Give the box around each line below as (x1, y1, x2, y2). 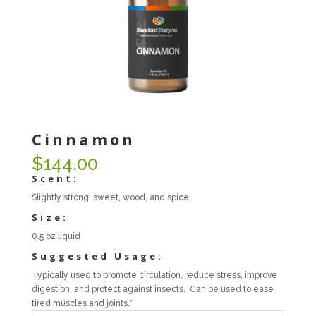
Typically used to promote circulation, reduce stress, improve (31, 269, 277, 280)
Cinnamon (31, 128, 135, 150)
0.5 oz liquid (31, 231, 80, 241)
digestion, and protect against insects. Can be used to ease (31, 284, 274, 294)
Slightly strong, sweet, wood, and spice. (31, 192, 191, 202)
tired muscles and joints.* (31, 298, 133, 308)
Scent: (31, 171, 79, 185)
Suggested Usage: (31, 249, 164, 262)
